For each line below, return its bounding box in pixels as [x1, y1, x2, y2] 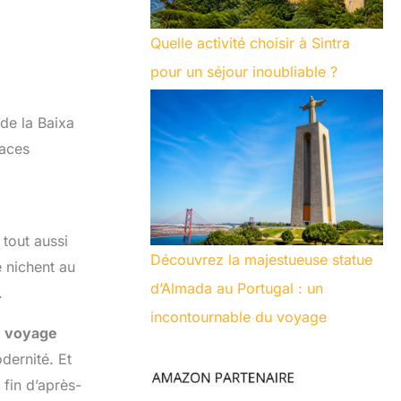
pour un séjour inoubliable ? [150, 63, 337, 81]
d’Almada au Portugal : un [150, 278, 323, 297]
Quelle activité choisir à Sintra [150, 34, 350, 53]
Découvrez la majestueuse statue [150, 250, 372, 269]
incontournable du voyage [150, 307, 327, 326]
